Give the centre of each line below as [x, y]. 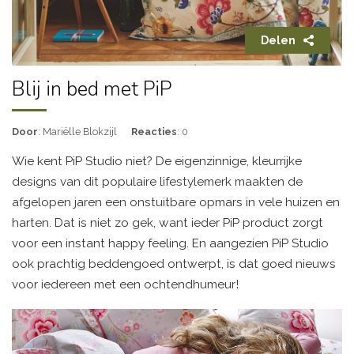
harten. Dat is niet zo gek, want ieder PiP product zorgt [168, 223]
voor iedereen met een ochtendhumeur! [125, 284]
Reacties [154, 132]
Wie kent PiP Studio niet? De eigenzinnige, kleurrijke [157, 161]
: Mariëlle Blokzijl [77, 132]
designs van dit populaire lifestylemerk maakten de [157, 182]
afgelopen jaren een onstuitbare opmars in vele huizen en [176, 202]
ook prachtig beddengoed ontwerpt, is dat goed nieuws [174, 264]
